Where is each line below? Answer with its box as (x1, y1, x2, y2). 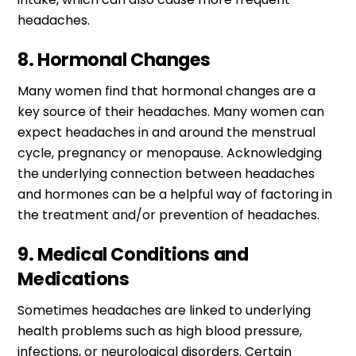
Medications (17, 265, 130, 292)
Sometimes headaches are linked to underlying (17, 300, 311, 319)
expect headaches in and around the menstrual (17, 122, 316, 141)
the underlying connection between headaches (17, 164, 315, 183)
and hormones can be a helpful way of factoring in (17, 184, 333, 203)
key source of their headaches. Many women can (17, 102, 325, 121)
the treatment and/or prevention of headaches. (17, 205, 320, 224)
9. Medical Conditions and (17, 241, 249, 267)
